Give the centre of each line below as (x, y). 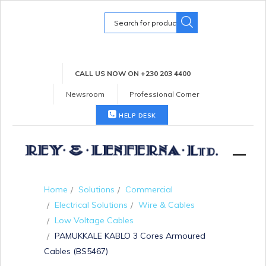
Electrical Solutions (91, 205)
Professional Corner (164, 94)
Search (118, 16)
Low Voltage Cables (94, 220)
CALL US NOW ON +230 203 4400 (132, 73)
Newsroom (85, 94)
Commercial (149, 189)
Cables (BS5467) (76, 251)
